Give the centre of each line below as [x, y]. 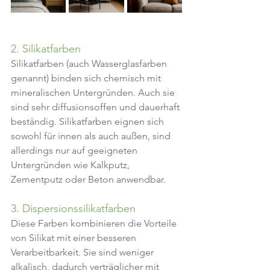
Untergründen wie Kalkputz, [71, 165]
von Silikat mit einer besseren [75, 238]
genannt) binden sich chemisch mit [87, 78]
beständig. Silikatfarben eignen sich [89, 121]
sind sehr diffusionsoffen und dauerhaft [96, 107]
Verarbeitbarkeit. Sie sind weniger [83, 252]
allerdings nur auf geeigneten [75, 150]
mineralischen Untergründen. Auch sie [94, 93]
